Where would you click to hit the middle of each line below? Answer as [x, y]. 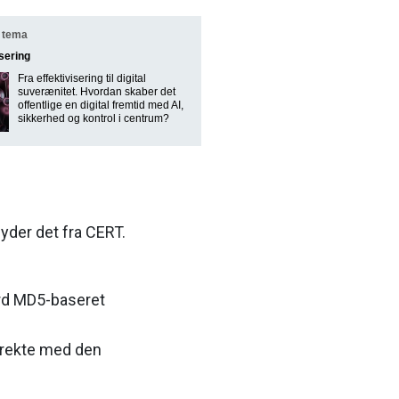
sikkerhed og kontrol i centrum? [94, 119]
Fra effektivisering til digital [82, 79]
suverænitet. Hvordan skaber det [97, 92]
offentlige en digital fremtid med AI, [101, 106]
